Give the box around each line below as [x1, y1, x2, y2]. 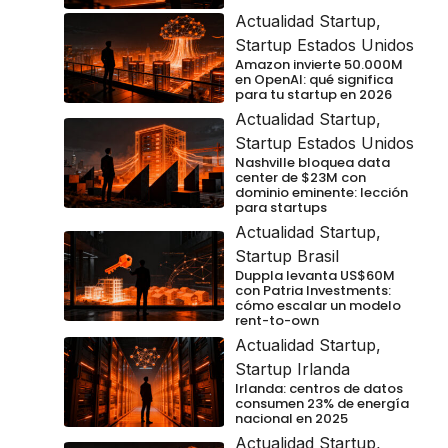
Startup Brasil [235, 245, 339, 266]
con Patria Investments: [235, 280, 391, 300]
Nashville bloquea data [235, 152, 390, 172]
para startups [235, 197, 327, 217]
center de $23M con [235, 167, 366, 187]
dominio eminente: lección [235, 182, 408, 202]
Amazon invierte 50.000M [235, 54, 403, 74]
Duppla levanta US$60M [235, 265, 395, 285]
